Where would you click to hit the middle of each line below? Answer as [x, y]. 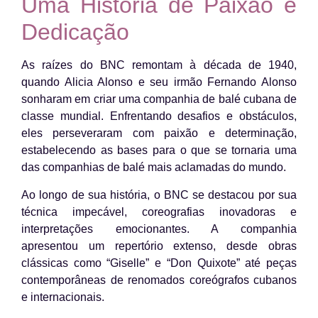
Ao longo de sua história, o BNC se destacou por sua [159, 194]
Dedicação [75, 32]
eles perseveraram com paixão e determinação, [159, 133]
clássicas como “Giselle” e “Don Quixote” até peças [159, 263]
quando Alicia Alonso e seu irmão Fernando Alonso [159, 82]
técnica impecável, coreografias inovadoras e [159, 212]
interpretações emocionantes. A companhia [159, 229]
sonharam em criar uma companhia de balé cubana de [159, 99]
